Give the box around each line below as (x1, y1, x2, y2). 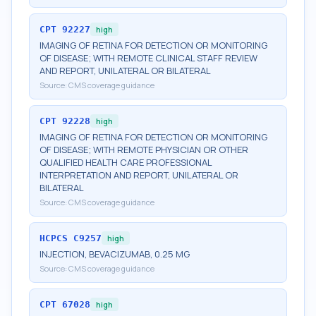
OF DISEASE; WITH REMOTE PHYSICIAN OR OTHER (39, 143, 248, 156)
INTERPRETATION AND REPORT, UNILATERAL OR (39, 169, 238, 181)
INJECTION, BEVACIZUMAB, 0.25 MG (39, 248, 190, 260)
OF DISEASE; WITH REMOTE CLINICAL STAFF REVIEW (39, 51, 257, 64)
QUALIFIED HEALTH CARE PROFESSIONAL (39, 156, 212, 169)
